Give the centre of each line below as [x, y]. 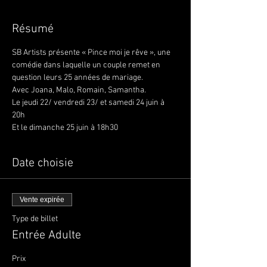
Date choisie [43, 163]
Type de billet [35, 219]
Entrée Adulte [46, 235]
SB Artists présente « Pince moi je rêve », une [92, 53]
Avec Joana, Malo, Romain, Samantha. [80, 90]
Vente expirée [42, 200]
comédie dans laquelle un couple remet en [87, 65]
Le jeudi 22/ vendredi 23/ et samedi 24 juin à [89, 103]
